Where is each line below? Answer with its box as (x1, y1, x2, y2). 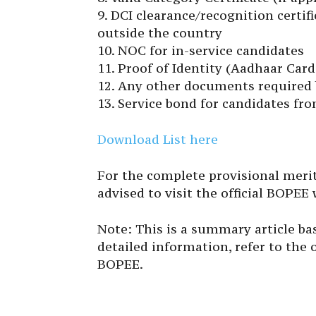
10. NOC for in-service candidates (97, 42, 304, 59)
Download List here (97, 131, 218, 148)
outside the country (97, 25, 222, 42)
